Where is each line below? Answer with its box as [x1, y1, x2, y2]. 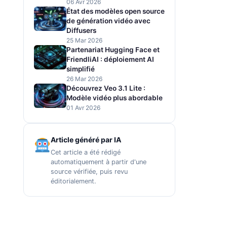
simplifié [66, 65, 95, 73]
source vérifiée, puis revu [50, 168, 128, 175]
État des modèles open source [66, 7, 165, 15]
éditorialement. [50, 177, 96, 185]
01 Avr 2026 [66, 104, 100, 111]
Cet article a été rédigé [50, 148, 121, 156]
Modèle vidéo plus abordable [66, 94, 163, 102]
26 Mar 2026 [66, 75, 102, 83]
